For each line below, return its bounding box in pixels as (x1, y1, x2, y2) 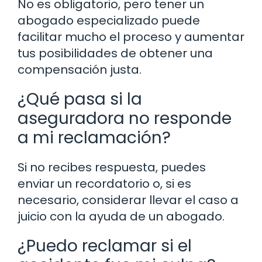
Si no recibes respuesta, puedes (18, 159, 206, 176)
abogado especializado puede (18, 12, 200, 29)
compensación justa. (18, 61, 142, 78)
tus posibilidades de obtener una (18, 45, 213, 62)
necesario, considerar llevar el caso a (18, 192, 239, 209)
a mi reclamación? (18, 126, 171, 150)
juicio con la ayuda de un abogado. (18, 208, 225, 225)
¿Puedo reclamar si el (18, 235, 192, 258)
